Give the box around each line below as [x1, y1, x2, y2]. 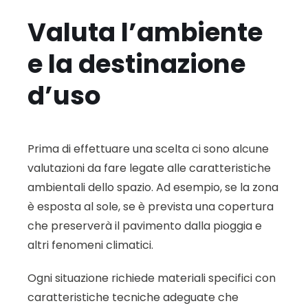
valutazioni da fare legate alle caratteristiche [27, 159, 271, 176]
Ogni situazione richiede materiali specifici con [27, 269, 276, 286]
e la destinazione [27, 46, 245, 82]
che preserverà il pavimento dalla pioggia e [27, 217, 262, 234]
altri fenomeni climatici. [27, 236, 153, 253]
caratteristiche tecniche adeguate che [27, 289, 239, 305]
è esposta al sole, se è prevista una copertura [27, 198, 274, 214]
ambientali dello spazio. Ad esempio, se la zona [27, 179, 278, 195]
